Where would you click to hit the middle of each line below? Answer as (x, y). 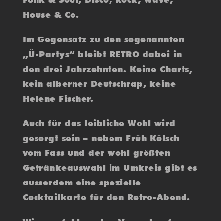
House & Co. (51, 15)
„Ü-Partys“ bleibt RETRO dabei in (102, 55)
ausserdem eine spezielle (82, 183)
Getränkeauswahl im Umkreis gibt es (110, 168)
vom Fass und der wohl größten (96, 153)
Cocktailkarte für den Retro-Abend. (106, 198)
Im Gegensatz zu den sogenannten (103, 40)
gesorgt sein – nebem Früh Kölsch (101, 138)
